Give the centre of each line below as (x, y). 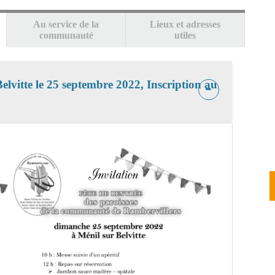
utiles (185, 35)
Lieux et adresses (185, 24)
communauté (66, 35)
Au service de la (66, 24)
